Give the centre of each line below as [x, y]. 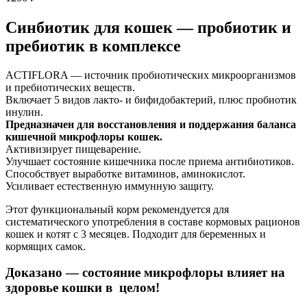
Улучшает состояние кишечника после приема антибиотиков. [150, 161]
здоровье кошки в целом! [83, 288]
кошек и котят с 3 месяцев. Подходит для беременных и [136, 234]
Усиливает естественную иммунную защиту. [110, 186]
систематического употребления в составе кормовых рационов [153, 221]
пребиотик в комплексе [93, 46]
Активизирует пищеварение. [73, 149]
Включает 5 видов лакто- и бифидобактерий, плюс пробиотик [151, 99]
